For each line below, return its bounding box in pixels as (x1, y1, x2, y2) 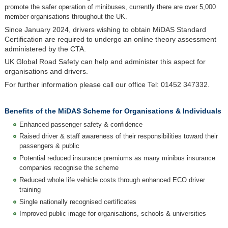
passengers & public (19, 142, 79, 150)
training (19, 185, 41, 193)
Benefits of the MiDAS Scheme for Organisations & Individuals (4, 107, 221, 115)
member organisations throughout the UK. (4, 12, 127, 20)
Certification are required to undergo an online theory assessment (4, 35, 216, 43)
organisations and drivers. (4, 68, 88, 76)
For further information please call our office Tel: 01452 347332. (4, 81, 210, 89)
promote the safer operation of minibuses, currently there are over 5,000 (4, 3, 216, 11)
